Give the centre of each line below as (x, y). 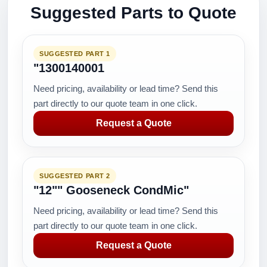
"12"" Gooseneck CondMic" (111, 190)
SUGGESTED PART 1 (75, 54)
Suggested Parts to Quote (133, 13)
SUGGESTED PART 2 (75, 176)
